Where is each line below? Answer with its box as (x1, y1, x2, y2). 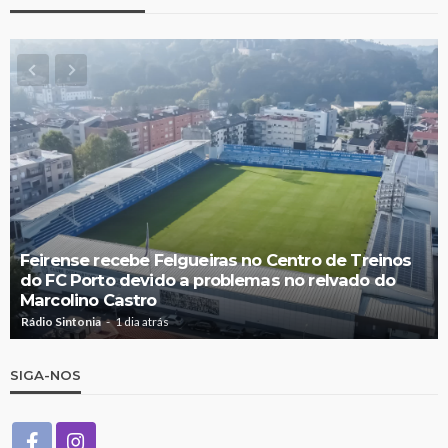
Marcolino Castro (20, 289, 157, 310)
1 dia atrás (115, 313, 169, 329)
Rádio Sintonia (21, 313, 101, 329)
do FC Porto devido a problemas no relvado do (20, 269, 396, 290)
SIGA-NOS (10, 366, 81, 383)
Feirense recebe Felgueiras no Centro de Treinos (20, 249, 412, 270)
